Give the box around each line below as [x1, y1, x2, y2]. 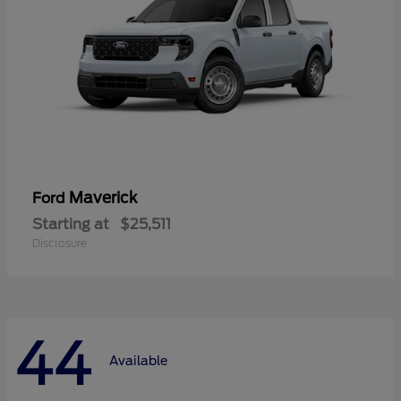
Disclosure [32, 235, 87, 250]
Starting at [32, 215, 109, 233]
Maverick [69, 188, 137, 207]
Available [109, 354, 167, 369]
